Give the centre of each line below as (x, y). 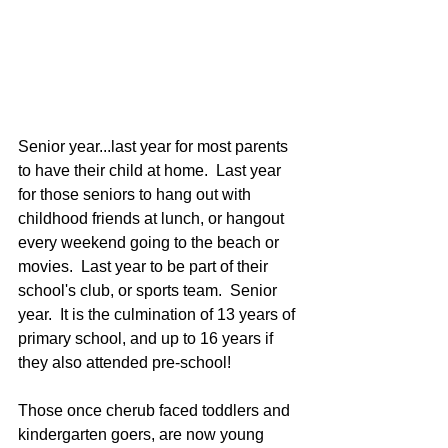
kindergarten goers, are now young (143, 434)
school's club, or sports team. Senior (149, 290)
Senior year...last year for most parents (155, 146)
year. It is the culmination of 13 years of (158, 314)
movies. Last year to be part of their (145, 266)
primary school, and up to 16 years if (147, 338)
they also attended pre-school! (128, 362)
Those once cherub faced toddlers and (156, 410)
